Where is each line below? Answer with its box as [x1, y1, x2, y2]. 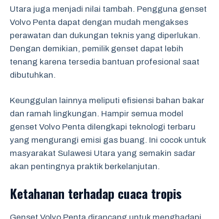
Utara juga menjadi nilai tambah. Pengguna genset [10, 4, 207, 14]
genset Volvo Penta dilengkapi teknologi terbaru [10, 122, 196, 131]
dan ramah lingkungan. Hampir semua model [10, 109, 183, 118]
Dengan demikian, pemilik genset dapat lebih [10, 44, 183, 53]
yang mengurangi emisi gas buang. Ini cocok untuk [10, 135, 206, 145]
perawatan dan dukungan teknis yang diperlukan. [10, 30, 200, 40]
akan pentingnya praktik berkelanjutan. [10, 162, 160, 171]
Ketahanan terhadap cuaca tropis [10, 183, 182, 203]
